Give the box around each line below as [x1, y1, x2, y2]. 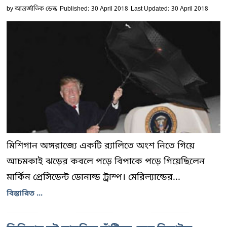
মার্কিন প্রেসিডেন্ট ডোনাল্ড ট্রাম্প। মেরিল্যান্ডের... [7, 171, 180, 184]
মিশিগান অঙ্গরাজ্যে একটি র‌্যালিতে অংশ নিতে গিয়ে [7, 140, 195, 153]
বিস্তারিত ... [7, 188, 43, 199]
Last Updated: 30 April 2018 [131, 5, 208, 14]
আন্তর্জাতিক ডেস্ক [15, 5, 57, 14]
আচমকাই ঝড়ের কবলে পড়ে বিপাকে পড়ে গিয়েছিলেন [7, 156, 205, 168]
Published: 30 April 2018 [60, 5, 128, 14]
